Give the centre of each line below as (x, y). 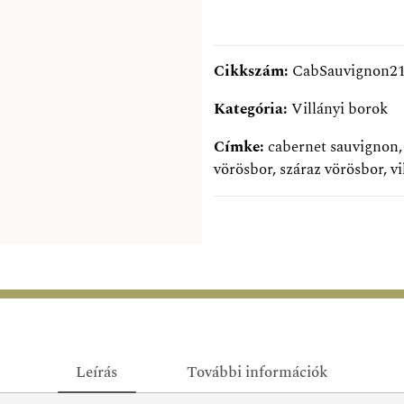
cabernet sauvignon (333, 147)
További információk (257, 372)
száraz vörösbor (331, 170)
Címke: (241, 147)
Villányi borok (340, 110)
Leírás (97, 372)
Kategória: (252, 110)
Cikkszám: (253, 72)
